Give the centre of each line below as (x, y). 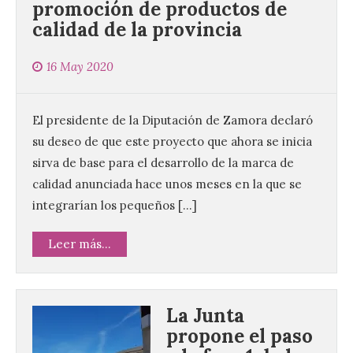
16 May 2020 (80, 67)
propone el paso (240, 336)
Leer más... (80, 244)
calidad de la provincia (137, 30)
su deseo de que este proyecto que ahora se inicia (172, 142)
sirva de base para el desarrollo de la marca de (163, 163)
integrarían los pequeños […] (115, 206)
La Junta (205, 316)
